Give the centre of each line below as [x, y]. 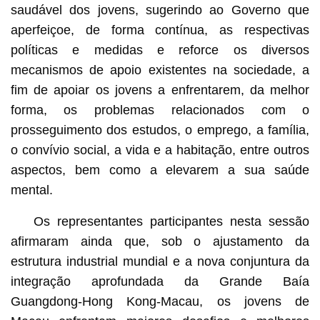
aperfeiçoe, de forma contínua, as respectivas [160, 30]
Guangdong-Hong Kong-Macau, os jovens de [160, 301]
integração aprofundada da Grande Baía [160, 281]
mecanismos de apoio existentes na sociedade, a [160, 70]
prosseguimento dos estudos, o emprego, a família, [160, 130]
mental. [31, 190]
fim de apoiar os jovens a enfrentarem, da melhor [160, 90]
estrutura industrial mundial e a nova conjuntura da [160, 261]
